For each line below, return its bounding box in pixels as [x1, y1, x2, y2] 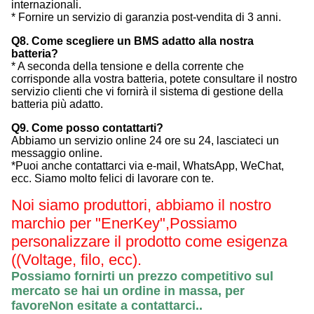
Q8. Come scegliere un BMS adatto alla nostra [11, 35, 254, 48]
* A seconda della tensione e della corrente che [11, 60, 244, 73]
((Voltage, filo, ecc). [11, 251, 142, 269]
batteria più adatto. [11, 98, 103, 111]
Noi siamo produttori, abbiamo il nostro [11, 196, 271, 214]
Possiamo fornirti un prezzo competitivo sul [11, 269, 273, 284]
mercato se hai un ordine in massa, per [11, 284, 245, 299]
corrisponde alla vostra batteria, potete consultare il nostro [11, 73, 297, 86]
